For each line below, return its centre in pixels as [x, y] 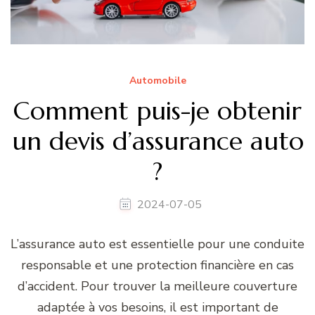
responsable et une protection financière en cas [157, 265]
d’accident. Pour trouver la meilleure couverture [157, 286]
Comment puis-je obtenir [157, 110]
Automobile [157, 80]
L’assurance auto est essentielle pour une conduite [157, 244]
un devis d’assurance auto [157, 141]
